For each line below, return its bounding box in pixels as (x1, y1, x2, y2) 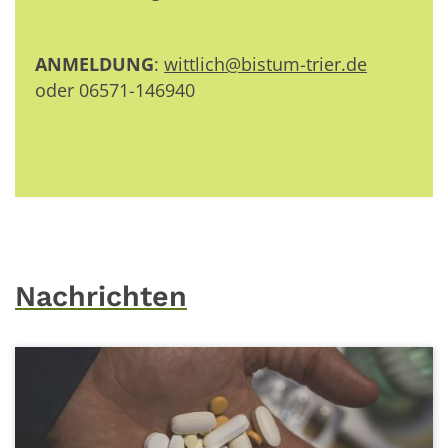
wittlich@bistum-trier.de (164, 51, 367, 76)
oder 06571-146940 (35, 77, 195, 102)
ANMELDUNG (35, 51, 154, 76)
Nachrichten (15, 278, 187, 313)
